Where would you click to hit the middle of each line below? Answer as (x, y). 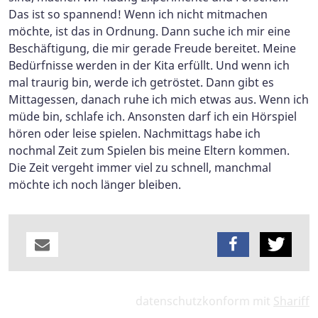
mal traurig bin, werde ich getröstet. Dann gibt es (141, 83)
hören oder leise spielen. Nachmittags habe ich (135, 134)
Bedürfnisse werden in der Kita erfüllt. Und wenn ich (149, 66)
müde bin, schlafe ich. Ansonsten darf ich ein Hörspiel (153, 117)
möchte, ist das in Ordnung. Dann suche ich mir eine (149, 32)
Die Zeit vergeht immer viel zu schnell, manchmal (140, 168)
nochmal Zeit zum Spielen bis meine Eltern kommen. (149, 151)
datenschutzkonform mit (204, 301)
